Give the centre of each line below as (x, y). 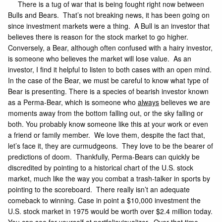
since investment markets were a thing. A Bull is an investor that (109, 26)
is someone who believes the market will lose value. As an (100, 59)
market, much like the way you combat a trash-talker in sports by (109, 179)
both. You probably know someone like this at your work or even (108, 124)
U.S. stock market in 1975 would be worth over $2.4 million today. (111, 211)
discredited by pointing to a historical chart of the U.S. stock (101, 168)
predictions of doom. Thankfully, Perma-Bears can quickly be (104, 157)
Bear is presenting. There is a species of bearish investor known (109, 91)
